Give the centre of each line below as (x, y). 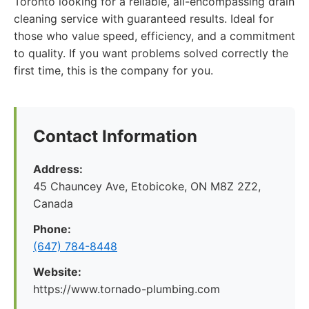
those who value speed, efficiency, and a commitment (154, 36)
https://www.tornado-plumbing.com (127, 289)
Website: (57, 272)
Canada (53, 203)
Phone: (52, 229)
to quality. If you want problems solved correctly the (151, 53)
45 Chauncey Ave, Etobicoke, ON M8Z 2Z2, (147, 186)
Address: (58, 169)
